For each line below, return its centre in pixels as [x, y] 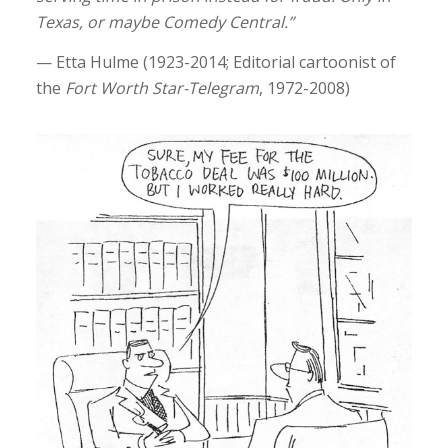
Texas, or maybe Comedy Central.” [164, 22]
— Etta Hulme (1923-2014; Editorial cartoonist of [215, 61]
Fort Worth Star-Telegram [161, 87]
